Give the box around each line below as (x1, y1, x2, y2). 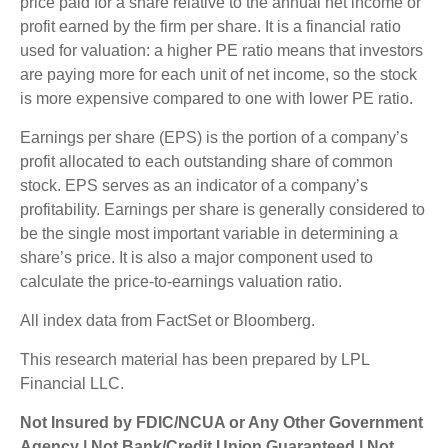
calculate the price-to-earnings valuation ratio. (20, 272, 342, 290)
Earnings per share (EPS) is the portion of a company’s (20, 128, 408, 146)
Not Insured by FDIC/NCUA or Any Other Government (20, 413, 423, 431)
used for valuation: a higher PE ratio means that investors (20, 41, 423, 59)
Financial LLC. (20, 374, 124, 392)
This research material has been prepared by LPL (20, 350, 369, 368)
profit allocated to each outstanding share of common (20, 152, 393, 170)
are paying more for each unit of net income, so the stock (20, 65, 417, 83)
